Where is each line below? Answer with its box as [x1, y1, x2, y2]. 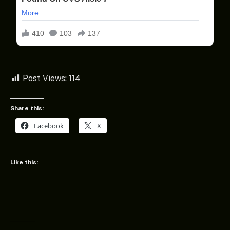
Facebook [34, 121, 64, 130]
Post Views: [23, 73, 67, 84]
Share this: [10, 104, 44, 112]
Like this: [10, 159, 38, 166]
